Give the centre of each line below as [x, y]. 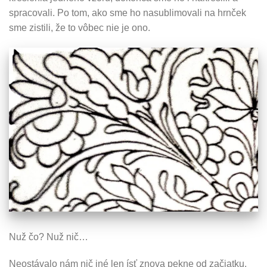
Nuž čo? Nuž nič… [49, 237]
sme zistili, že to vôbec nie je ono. [80, 28]
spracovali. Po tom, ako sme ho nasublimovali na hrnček [128, 13]
